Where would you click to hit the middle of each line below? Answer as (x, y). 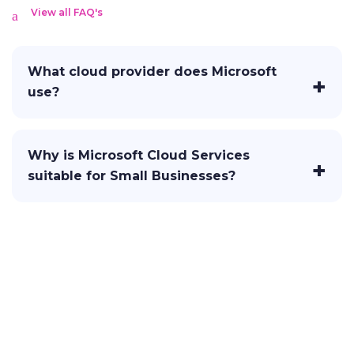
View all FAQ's (67, 12)
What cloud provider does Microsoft (152, 71)
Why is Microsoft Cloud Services (139, 156)
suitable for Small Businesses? (132, 176)
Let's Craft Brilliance (96, 332)
